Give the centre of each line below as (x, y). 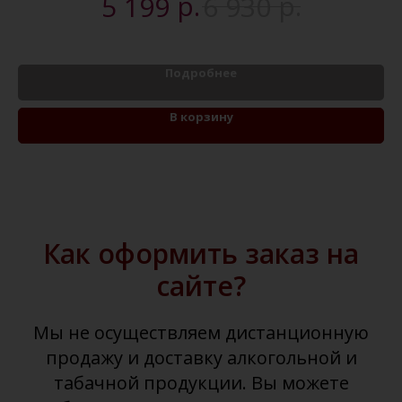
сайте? (201, 286)
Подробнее (201, 73)
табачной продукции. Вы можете (201, 383)
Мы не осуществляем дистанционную (201, 333)
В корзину (201, 117)
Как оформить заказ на (201, 254)
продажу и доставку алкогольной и (201, 358)
